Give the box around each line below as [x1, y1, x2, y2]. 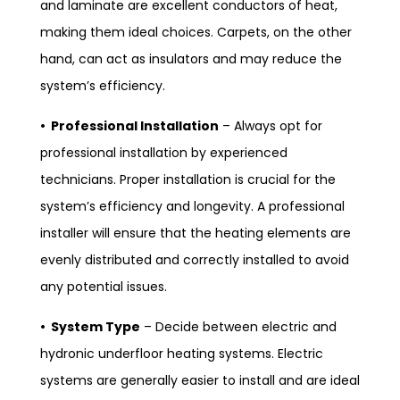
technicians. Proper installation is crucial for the [40, 170, 336, 188]
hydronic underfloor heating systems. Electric [40, 344, 323, 362]
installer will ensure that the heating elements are [40, 223, 351, 242]
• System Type [40, 317, 140, 336]
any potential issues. [40, 277, 167, 296]
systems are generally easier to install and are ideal [40, 371, 360, 389]
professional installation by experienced [40, 143, 287, 162]
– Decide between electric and [140, 317, 337, 336]
